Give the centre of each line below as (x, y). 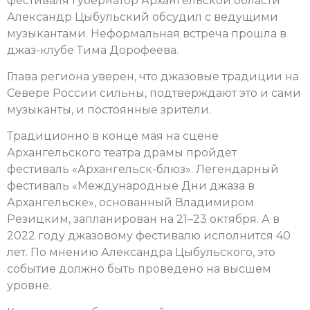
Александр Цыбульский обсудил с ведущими (143, 17)
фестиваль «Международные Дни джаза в (131, 186)
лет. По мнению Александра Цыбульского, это (141, 253)
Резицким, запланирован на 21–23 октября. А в (143, 219)
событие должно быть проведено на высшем (139, 269)
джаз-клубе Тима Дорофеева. (93, 50)
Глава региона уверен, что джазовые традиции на (153, 76)
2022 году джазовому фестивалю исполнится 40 (149, 236)
